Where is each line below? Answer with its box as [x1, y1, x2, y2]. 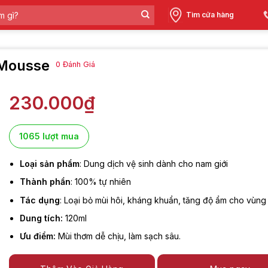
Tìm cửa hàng [186, 10, 234, 19]
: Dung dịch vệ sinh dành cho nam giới [80, 158, 229, 169]
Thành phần [20, 176, 71, 187]
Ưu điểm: [20, 231, 56, 242]
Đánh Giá [60, 60, 95, 69]
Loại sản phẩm [20, 158, 80, 169]
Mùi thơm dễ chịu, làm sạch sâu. [56, 231, 181, 242]
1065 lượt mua [19, 130, 79, 141]
